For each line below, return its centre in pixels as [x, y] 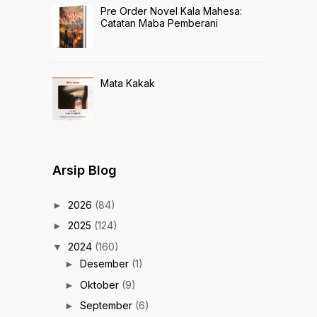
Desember [105, 264]
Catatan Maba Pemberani [159, 23]
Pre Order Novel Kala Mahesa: [171, 11]
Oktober [100, 284]
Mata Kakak [128, 83]
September [107, 306]
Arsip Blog [85, 170]
